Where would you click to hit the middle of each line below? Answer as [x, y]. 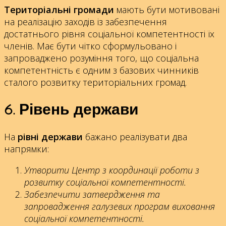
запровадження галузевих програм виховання [120, 207]
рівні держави [50, 137]
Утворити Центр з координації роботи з [112, 170]
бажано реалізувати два [135, 137]
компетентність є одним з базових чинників [101, 70]
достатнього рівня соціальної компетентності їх [109, 34]
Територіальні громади [59, 9]
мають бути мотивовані [167, 9]
